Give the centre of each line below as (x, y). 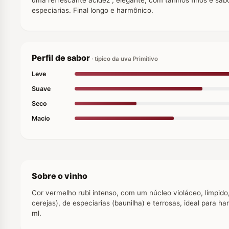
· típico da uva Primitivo (125, 59)
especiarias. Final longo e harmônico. (93, 10)
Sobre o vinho (60, 176)
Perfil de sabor (62, 58)
